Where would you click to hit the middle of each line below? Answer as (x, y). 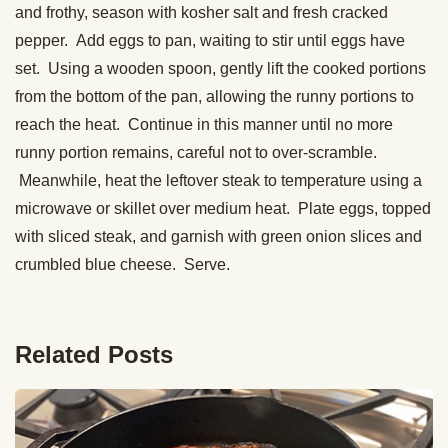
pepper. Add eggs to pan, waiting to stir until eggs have (210, 40)
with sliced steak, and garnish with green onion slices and (218, 236)
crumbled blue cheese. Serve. (122, 264)
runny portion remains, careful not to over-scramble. (196, 152)
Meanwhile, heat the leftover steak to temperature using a (218, 180)
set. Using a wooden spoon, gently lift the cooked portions (220, 68)
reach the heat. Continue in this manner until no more (204, 124)
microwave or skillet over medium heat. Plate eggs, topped (223, 208)
